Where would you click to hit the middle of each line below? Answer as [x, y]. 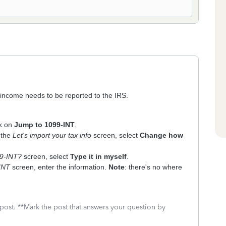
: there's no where [153, 167]
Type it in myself [98, 156]
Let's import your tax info [52, 135]
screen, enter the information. [59, 167]
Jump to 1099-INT [44, 125]
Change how [161, 135]
